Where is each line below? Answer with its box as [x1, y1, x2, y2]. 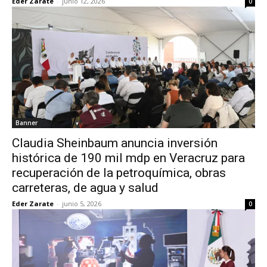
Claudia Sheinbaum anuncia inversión [12, 136, 218, 150]
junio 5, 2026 [62, 199, 101, 208]
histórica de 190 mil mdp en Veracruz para [12, 151, 245, 165]
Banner [15, 119, 38, 127]
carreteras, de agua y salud [12, 181, 159, 195]
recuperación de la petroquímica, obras [12, 166, 226, 180]
